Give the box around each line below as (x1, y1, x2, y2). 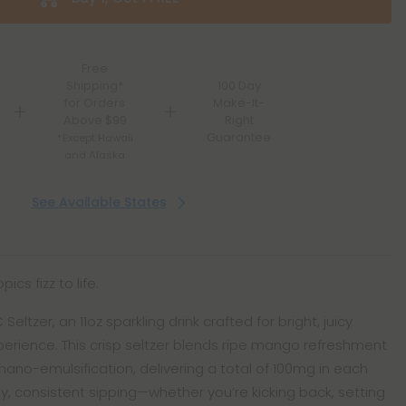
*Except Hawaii (56, 130, 133, 145)
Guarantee (207, 129, 271, 146)
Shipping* (66, 77, 124, 94)
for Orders (64, 94, 126, 111)
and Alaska (64, 148, 126, 162)
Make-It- (213, 94, 265, 111)
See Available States (31, 193, 167, 211)
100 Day (217, 77, 261, 94)
